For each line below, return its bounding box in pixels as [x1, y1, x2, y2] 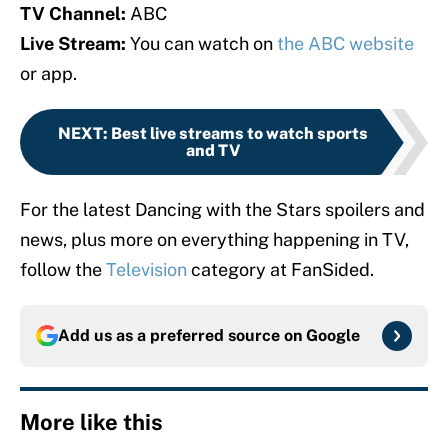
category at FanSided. [187, 259, 374, 281]
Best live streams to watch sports [111, 124, 368, 144]
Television [106, 259, 187, 281]
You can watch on [126, 33, 273, 55]
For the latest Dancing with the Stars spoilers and [20, 199, 425, 221]
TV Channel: [20, 3, 126, 25]
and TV [186, 141, 240, 161]
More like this [20, 409, 163, 436]
